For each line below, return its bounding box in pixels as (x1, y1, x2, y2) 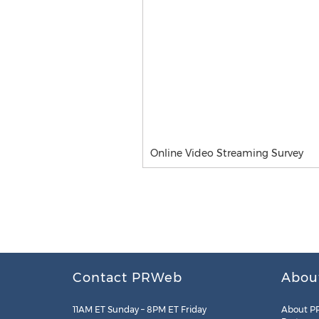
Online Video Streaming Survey (150, 147, 303, 159)
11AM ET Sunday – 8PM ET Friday (73, 304, 206, 315)
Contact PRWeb (73, 270, 182, 286)
